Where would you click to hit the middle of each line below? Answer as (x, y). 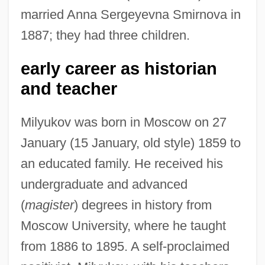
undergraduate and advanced (104, 184)
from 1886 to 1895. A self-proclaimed (125, 246)
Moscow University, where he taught (123, 225)
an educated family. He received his (122, 163)
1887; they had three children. (105, 35)
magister (49, 205)
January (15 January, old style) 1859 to (130, 143)
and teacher (69, 88)
